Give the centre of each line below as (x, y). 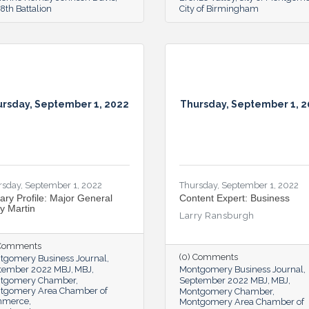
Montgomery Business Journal (241, 269)
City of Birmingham (219, 8)
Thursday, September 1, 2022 (239, 185)
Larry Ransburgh (217, 215)
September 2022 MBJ (223, 280)
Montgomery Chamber (226, 291)
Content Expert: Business (235, 198)
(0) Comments (209, 257)
